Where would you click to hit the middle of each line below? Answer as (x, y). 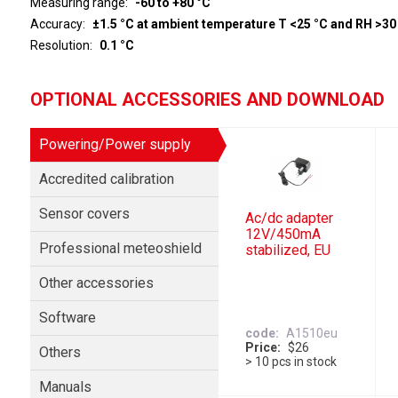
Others (60, 352)
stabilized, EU (288, 251)
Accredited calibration (106, 179)
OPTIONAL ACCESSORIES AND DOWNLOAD (207, 99)
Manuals (65, 387)
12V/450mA (283, 235)
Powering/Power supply (115, 144)
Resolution (60, 45)
